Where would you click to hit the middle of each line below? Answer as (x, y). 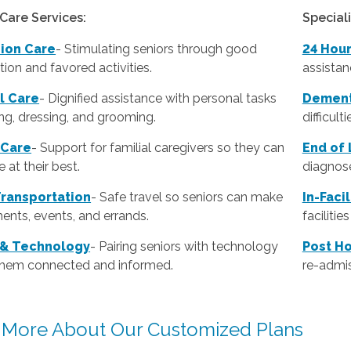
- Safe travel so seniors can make (187, 197)
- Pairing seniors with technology (185, 247)
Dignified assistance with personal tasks (163, 99)
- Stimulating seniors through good (157, 49)
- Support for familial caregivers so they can (158, 148)
